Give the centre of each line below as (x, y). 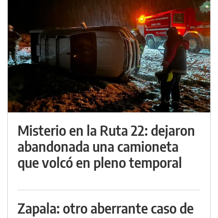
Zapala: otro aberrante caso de (106, 208)
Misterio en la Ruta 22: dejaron (106, 130)
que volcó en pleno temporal (100, 163)
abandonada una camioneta (98, 146)
